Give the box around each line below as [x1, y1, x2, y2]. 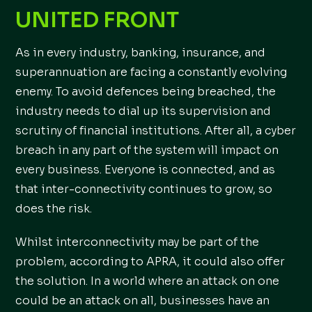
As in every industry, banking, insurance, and [15, 45, 266, 60]
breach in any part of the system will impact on [15, 143, 279, 157]
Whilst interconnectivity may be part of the [15, 235, 260, 249]
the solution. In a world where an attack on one [15, 274, 280, 288]
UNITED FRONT [15, 7, 180, 33]
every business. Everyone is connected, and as [15, 162, 276, 177]
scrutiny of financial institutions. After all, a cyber [15, 123, 297, 138]
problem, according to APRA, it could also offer [15, 254, 286, 269]
